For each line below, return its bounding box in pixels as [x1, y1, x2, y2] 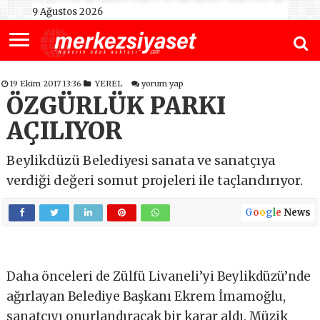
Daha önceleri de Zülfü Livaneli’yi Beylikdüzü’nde [6, 269, 311, 285]
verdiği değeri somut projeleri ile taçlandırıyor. [6, 172, 304, 189]
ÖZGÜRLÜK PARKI [6, 91, 226, 121]
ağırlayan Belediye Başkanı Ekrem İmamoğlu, [6, 289, 286, 305]
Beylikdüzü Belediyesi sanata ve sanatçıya [6, 152, 276, 169]
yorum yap [141, 79, 184, 89]
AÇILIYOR [6, 116, 123, 146]
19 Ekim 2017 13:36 [10, 79, 84, 89]
